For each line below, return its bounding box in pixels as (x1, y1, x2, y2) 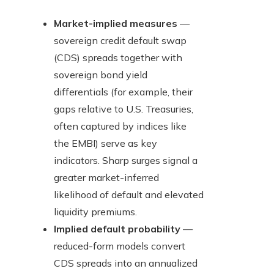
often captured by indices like (54, 120, 187, 133)
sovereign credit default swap (54, 34, 187, 47)
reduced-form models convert (54, 240, 185, 253)
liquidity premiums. (54, 206, 137, 218)
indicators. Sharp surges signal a (54, 154, 198, 167)
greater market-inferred (54, 171, 159, 184)
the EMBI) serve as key (54, 137, 157, 150)
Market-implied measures (54, 17, 177, 30)
